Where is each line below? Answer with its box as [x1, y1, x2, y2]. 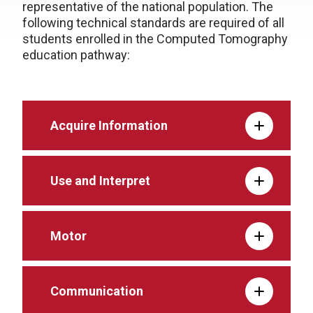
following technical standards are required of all [22, 15, 284, 30]
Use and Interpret [50, 173, 150, 188]
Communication [50, 284, 143, 298]
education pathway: [22, 48, 130, 62]
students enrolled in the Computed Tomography [22, 31, 288, 46]
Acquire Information [50, 118, 168, 133]
